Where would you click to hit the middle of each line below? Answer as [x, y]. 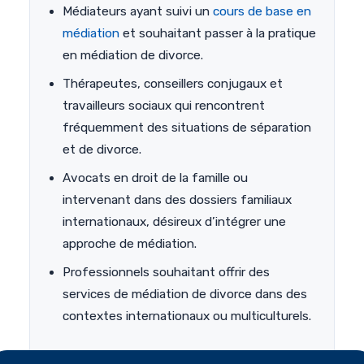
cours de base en [262, 12]
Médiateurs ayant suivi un [138, 12]
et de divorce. [102, 150]
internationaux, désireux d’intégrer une [174, 222]
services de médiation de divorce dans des [185, 295]
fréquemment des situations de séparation [187, 128]
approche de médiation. [130, 244]
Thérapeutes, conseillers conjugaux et [173, 84]
